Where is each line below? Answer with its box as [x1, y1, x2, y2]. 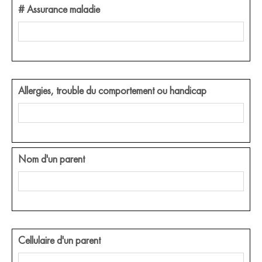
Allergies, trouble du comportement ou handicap [18, 83, 206, 97]
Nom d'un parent [18, 151, 85, 166]
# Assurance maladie [18, 2, 100, 16]
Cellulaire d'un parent [18, 233, 101, 247]
